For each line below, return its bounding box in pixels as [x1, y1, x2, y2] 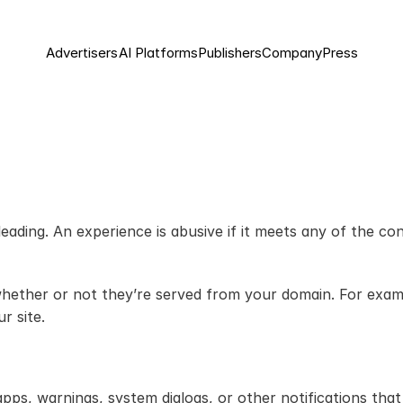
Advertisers [46, 44, 118, 61]
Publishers [197, 44, 262, 61]
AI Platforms [118, 44, 198, 61]
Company [261, 44, 322, 61]
